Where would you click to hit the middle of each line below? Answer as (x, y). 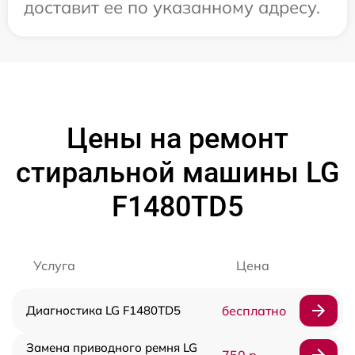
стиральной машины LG (177, 173)
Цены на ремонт (177, 139)
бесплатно (254, 311)
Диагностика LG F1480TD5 (103, 310)
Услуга (54, 265)
